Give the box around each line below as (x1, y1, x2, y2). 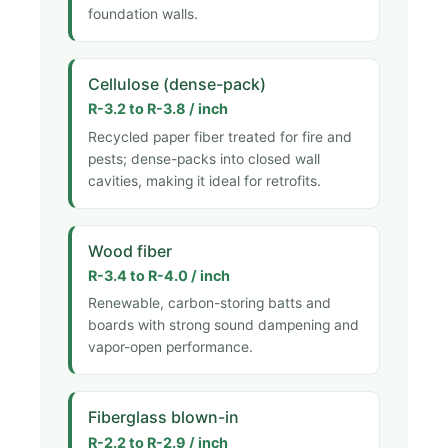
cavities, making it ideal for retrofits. (88, 172, 321, 189)
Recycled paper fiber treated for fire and (88, 128, 352, 145)
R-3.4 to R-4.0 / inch (88, 266, 230, 284)
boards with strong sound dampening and (88, 317, 359, 334)
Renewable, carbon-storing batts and (88, 295, 331, 312)
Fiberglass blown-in (88, 407, 239, 428)
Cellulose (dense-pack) (88, 73, 266, 94)
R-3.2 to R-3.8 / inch (88, 99, 228, 117)
